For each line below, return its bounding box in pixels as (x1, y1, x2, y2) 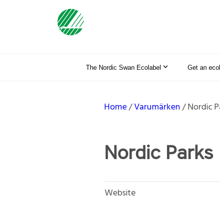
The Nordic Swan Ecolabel (86, 63, 161, 71)
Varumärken (134, 100, 180, 114)
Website (105, 186, 136, 200)
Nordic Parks (104, 140, 213, 165)
